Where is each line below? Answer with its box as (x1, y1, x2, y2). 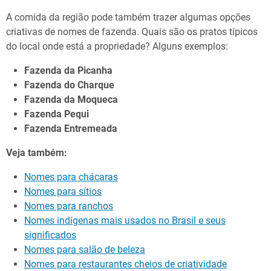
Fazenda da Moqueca (24, 93, 118, 105)
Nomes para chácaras (24, 171, 118, 183)
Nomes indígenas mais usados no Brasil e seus (24, 214, 226, 226)
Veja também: (6, 146, 67, 158)
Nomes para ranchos (24, 200, 113, 212)
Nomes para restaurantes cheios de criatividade (24, 258, 227, 270)
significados (24, 229, 76, 241)
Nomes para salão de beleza (24, 243, 145, 255)
